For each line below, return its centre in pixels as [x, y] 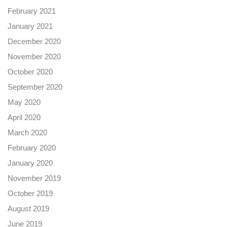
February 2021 [32, 11]
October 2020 [30, 72]
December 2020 [34, 41]
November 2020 [34, 56]
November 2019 [34, 178]
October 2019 [30, 193]
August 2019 [28, 209]
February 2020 [32, 148]
